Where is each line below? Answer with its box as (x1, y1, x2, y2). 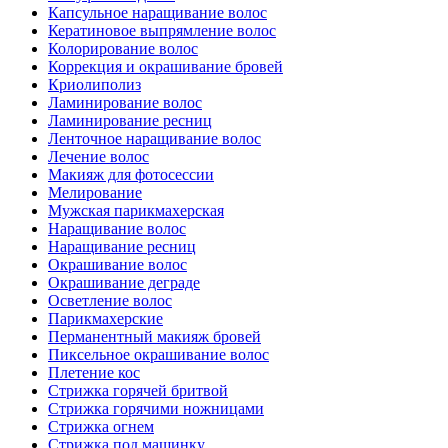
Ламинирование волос (48, 94, 202, 112)
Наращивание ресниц (48, 238, 196, 256)
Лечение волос (48, 148, 149, 166)
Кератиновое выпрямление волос (48, 22, 276, 40)
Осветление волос (48, 292, 172, 310)
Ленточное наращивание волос (48, 130, 261, 148)
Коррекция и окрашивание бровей (48, 58, 283, 76)
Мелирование (48, 184, 142, 202)
